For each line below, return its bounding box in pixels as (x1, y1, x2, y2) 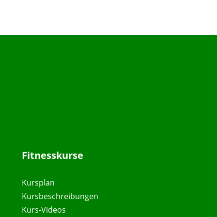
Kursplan (21, 177, 55, 188)
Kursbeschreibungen (21, 190, 98, 201)
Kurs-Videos (21, 204, 66, 215)
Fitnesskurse (21, 148, 83, 162)
